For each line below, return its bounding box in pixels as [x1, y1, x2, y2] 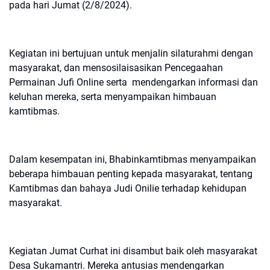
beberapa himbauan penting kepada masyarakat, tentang [9, 168, 253, 180]
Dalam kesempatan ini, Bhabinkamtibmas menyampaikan [9, 154, 256, 165]
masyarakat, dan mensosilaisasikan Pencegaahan [9, 62, 223, 74]
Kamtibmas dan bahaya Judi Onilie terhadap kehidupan [9, 183, 246, 194]
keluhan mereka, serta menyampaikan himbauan [9, 91, 216, 102]
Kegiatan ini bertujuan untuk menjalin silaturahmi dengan [9, 48, 253, 59]
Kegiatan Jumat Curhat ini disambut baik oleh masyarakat [9, 245, 257, 257]
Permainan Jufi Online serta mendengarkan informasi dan [9, 77, 258, 88]
